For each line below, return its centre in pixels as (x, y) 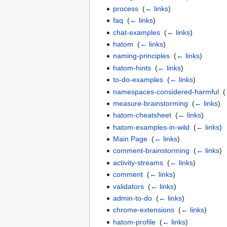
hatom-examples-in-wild (152, 127)
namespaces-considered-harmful (166, 91)
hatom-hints (132, 68)
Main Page (130, 139)
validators (129, 186)
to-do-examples (138, 80)
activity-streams (138, 162)
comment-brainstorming (152, 151)
